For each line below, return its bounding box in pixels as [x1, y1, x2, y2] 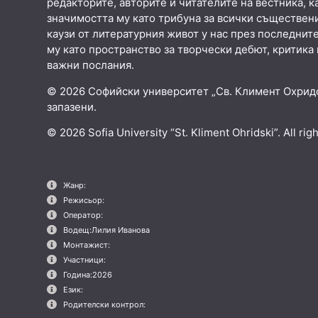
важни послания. [47, 58, 134, 72]
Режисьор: [62, 194, 104, 205]
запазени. [47, 99, 97, 114]
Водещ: [62, 224, 92, 235]
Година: [62, 269, 92, 280]
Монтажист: [62, 239, 110, 250]
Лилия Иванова [91, 224, 150, 235]
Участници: [62, 254, 106, 265]
